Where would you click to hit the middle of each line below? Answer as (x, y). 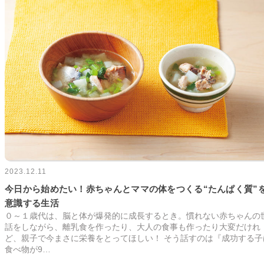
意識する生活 (32, 203)
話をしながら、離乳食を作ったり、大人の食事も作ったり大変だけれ (133, 227)
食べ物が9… (28, 250)
